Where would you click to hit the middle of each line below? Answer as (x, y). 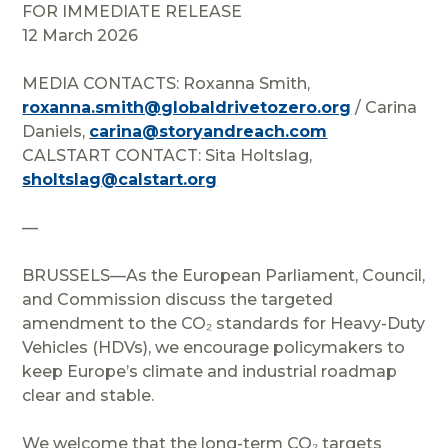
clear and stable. (88, 395)
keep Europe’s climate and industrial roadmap (210, 371)
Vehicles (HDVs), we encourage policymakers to (214, 347)
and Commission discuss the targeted (180, 299)
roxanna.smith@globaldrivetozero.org (187, 107)
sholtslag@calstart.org (120, 179)
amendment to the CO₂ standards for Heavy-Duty (224, 323)
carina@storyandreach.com (208, 131)
